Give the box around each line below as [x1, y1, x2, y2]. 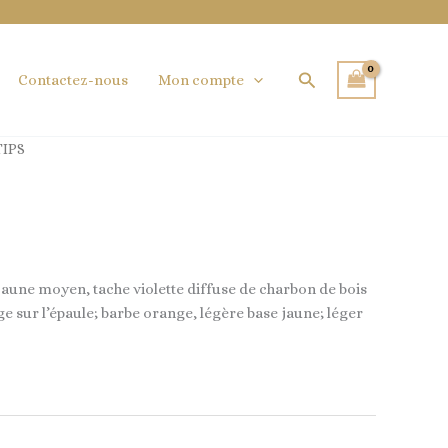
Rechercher [297, 66, 393, 87]
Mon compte [158, 71, 245, 89]
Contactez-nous [18, 71, 129, 89]
